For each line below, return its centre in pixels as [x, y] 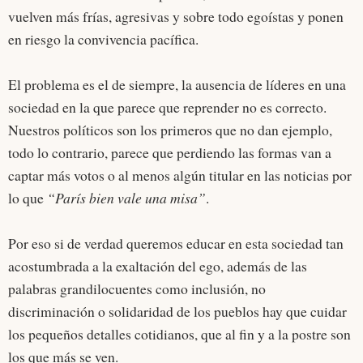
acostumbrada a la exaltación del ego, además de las [158, 266]
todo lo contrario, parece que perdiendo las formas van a [170, 153]
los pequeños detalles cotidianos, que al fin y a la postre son [179, 334]
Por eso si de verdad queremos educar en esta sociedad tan [176, 243]
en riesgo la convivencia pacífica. [103, 39]
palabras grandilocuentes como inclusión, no [137, 289]
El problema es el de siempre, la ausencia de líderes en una [177, 85]
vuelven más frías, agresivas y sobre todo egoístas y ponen [176, 17]
